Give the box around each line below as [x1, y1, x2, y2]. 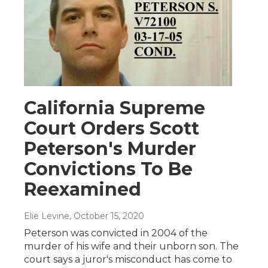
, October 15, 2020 [69, 211, 144, 222]
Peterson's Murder [24, 138, 196, 160]
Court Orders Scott [24, 117, 199, 140]
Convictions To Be [24, 158, 193, 181]
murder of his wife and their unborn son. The [24, 240, 239, 252]
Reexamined [24, 178, 141, 201]
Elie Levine [24, 211, 69, 222]
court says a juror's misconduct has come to [24, 254, 232, 266]
